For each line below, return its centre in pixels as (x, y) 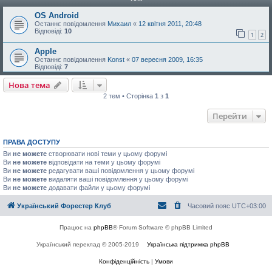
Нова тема (29, 85)
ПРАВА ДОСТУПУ (32, 142)
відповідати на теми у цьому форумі (104, 162)
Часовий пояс (210, 206)
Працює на (76, 228)
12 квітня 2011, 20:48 (170, 24)
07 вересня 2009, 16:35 (167, 59)
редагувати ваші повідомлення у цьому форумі (121, 170)
